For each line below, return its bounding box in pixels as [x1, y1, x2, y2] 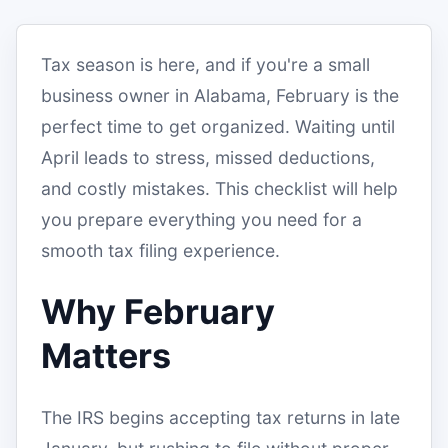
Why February [41, 291, 275, 332]
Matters [41, 335, 171, 376]
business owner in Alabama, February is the [41, 85, 399, 106]
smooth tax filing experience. [41, 240, 280, 261]
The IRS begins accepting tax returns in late [41, 407, 400, 428]
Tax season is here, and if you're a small [41, 54, 370, 75]
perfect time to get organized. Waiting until [41, 116, 395, 137]
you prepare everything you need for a [41, 209, 362, 230]
